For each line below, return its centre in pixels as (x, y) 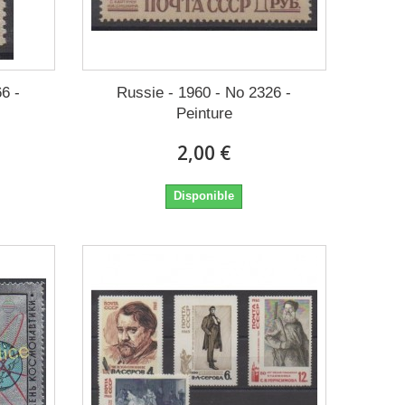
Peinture (204, 113)
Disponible (204, 195)
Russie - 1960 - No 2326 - (204, 92)
